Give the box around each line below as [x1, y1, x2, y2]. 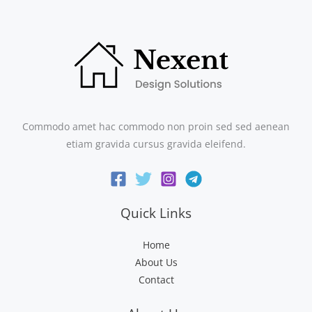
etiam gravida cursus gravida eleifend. [66, 136, 246, 150]
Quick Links [120, 204, 192, 223]
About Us [134, 256, 178, 270]
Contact [138, 273, 174, 287]
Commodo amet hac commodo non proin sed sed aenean [22, 119, 290, 133]
